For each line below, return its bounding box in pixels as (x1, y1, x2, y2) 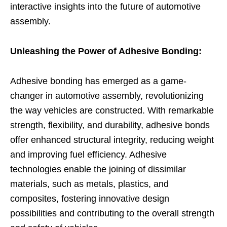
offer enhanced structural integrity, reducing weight (10, 134, 214, 145)
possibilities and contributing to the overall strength (10, 208, 214, 218)
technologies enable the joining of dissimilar (10, 164, 186, 174)
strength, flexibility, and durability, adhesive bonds (10, 120, 210, 130)
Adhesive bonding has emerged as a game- (10, 75, 186, 86)
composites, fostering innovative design (10, 193, 169, 204)
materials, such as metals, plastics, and (10, 178, 169, 189)
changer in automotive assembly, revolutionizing (10, 90, 204, 101)
